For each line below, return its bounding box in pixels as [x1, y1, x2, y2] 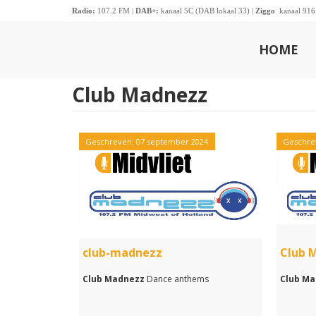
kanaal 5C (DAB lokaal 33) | [159, 7, 255, 15]
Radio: [72, 7, 95, 15]
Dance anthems [145, 273, 209, 285]
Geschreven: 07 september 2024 [85, 136, 208, 147]
